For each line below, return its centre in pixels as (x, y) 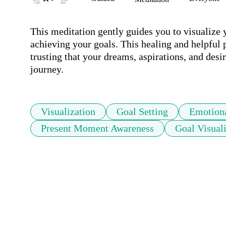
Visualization (68, 112)
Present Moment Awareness (97, 128)
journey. (47, 69)
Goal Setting (142, 112)
